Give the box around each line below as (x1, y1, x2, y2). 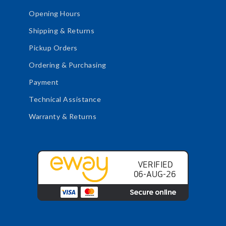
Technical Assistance (29, 94, 101, 103)
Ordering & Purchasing (29, 60, 106, 69)
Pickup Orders (29, 43, 78, 52)
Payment (29, 77, 59, 86)
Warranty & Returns (29, 111, 96, 121)
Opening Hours (29, 9, 81, 18)
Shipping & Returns (29, 26, 94, 35)
